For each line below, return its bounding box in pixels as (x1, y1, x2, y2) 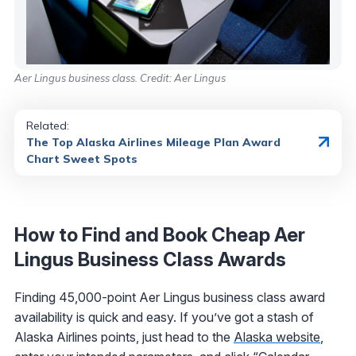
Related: (26, 118, 69, 133)
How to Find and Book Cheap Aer (14, 222, 305, 246)
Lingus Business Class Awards (14, 247, 286, 271)
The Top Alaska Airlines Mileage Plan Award (26, 134, 281, 149)
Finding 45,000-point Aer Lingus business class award (14, 288, 325, 305)
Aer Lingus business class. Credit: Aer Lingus (14, 71, 226, 84)
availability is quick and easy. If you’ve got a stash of (14, 308, 314, 325)
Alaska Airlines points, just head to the (14, 328, 234, 345)
